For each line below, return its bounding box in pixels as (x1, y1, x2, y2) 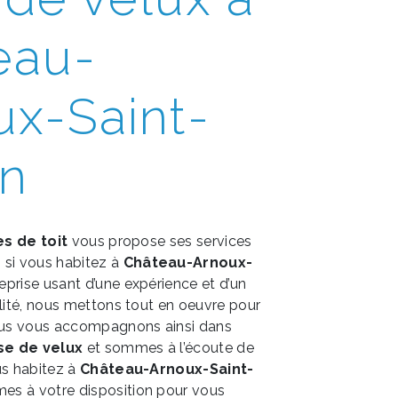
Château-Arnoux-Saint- (79, 361, 254, 378)
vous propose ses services (68, 233, 252, 250)
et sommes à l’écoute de (83, 339, 254, 356)
